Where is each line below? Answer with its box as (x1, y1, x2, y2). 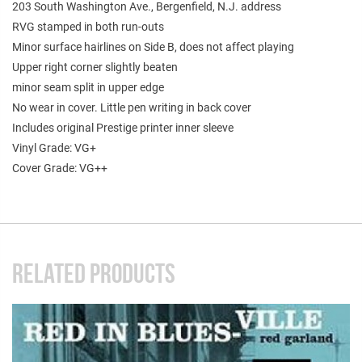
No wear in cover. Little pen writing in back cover (12, 100, 251, 114)
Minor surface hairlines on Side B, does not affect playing (12, 40, 294, 53)
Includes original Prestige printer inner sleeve (12, 120, 234, 134)
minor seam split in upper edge (12, 80, 164, 94)
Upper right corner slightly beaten (12, 60, 178, 74)
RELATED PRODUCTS (12, 258, 175, 288)
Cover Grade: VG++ (12, 161, 107, 175)
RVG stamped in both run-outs (12, 19, 164, 33)
